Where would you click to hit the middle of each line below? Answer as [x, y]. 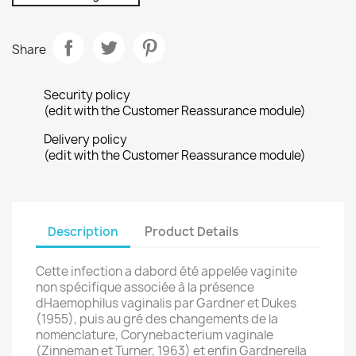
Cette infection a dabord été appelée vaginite [166, 271]
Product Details [192, 231]
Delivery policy [85, 139]
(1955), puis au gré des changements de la [157, 319]
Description [83, 231]
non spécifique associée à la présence [145, 287]
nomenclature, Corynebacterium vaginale [155, 335]
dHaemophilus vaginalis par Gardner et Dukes [166, 303]
